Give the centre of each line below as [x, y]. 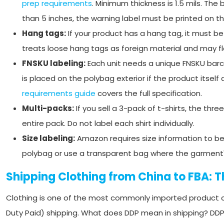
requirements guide [59, 93]
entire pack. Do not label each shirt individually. [108, 123]
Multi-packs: [48, 108]
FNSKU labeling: [54, 63]
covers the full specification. [149, 93]
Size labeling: [48, 138]
